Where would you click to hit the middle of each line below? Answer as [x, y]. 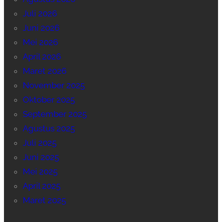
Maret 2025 [44, 200]
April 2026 [42, 57]
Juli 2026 [40, 14]
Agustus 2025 [49, 129]
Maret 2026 [44, 71]
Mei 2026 [40, 42]
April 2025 [41, 186]
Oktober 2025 [49, 100]
